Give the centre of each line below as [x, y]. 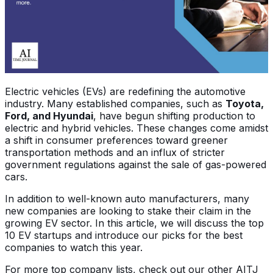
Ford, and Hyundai [49, 115]
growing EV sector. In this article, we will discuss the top [134, 223]
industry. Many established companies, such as [115, 103]
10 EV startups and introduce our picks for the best [124, 235]
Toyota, [245, 103]
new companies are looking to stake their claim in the [128, 211]
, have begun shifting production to [174, 115]
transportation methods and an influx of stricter [115, 152]
